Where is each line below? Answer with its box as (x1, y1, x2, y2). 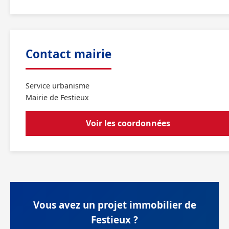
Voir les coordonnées (86, 118, 170, 129)
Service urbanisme (26, 81, 89, 90)
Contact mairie (26, 46, 111, 62)
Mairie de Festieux (26, 93, 89, 102)
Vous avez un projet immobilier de (33, 198, 196, 211)
